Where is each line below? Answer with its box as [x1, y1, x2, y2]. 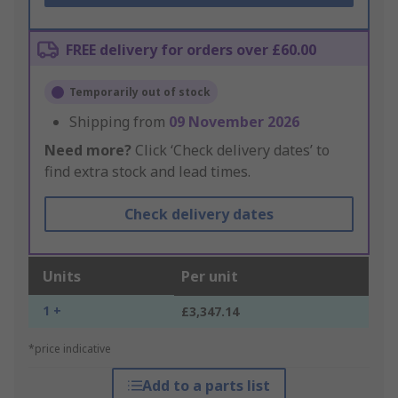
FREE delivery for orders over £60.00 [66, 40, 316, 60]
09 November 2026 [169, 112, 299, 132]
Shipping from [69, 112, 169, 132]
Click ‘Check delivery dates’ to [131, 140, 330, 161]
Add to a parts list [141, 376, 270, 396]
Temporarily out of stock [69, 84, 211, 100]
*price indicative [28, 341, 111, 357]
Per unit [181, 267, 238, 287]
